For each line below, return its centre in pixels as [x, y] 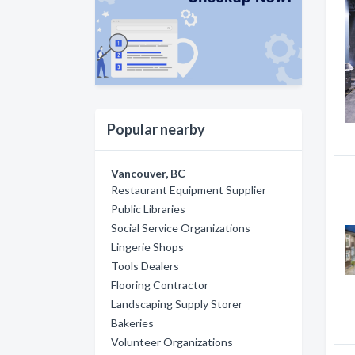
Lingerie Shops [147, 246]
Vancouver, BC [148, 173]
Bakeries [132, 323]
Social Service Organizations [181, 227]
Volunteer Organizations [172, 342]
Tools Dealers [145, 265]
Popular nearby [156, 129]
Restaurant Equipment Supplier [189, 189]
